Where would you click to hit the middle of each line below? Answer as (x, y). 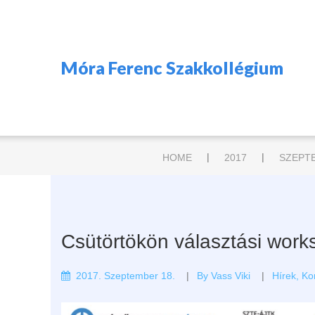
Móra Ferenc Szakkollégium (172, 67)
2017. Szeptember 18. (126, 275)
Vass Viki (231, 275)
